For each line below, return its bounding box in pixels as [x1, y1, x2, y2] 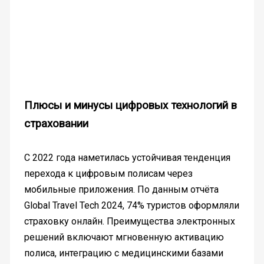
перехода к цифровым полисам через [24, 168, 193, 180]
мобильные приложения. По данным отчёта [24, 184, 219, 196]
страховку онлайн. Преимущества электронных [24, 216, 235, 227]
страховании [24, 117, 88, 130]
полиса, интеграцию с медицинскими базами [24, 247, 223, 259]
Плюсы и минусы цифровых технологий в [24, 98, 237, 112]
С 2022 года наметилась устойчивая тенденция [24, 152, 230, 164]
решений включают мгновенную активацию [24, 232, 224, 243]
